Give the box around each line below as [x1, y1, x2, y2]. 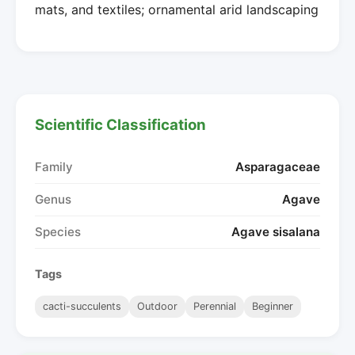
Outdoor [137, 300, 177, 312]
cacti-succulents [43, 300, 121, 312]
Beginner [252, 300, 293, 312]
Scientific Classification [35, 115, 206, 134]
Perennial [193, 300, 236, 312]
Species [35, 223, 81, 239]
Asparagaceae [235, 158, 320, 174]
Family [35, 158, 73, 174]
